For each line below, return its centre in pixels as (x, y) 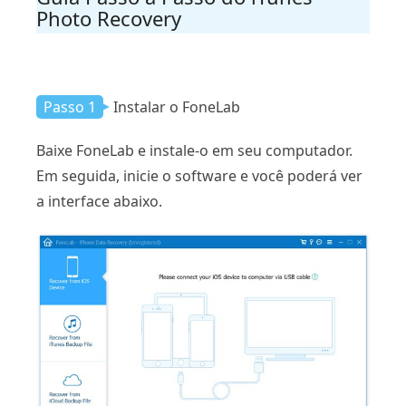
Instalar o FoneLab (177, 107)
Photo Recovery (109, 19)
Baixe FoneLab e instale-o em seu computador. (194, 151)
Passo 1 (70, 107)
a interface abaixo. (99, 202)
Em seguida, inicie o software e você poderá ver (199, 176)
